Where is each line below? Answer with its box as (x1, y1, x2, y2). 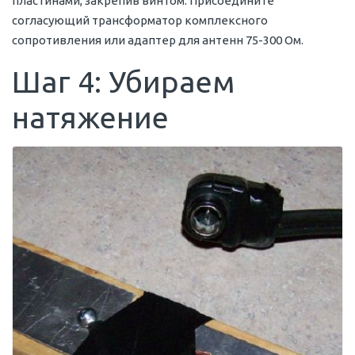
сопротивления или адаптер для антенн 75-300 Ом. (12, 33, 303, 48)
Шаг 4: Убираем (12, 65, 235, 99)
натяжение (12, 101, 169, 135)
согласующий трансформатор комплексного (12, 13, 268, 28)
